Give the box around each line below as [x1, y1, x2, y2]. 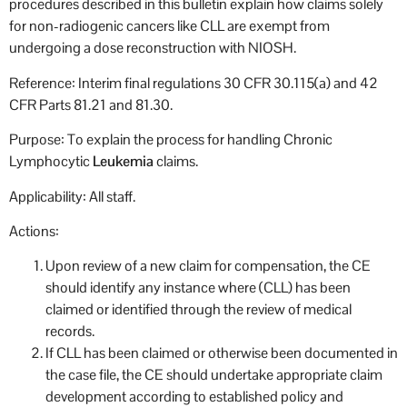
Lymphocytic [9, 152, 93, 172]
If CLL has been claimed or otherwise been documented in [45, 343, 398, 363]
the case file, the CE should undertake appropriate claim [45, 365, 382, 385]
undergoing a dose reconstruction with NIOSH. [9, 38, 296, 58]
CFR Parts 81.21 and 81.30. [9, 94, 173, 114]
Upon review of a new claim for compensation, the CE [45, 256, 371, 276]
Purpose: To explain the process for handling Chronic [9, 130, 333, 150]
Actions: [9, 221, 59, 241]
